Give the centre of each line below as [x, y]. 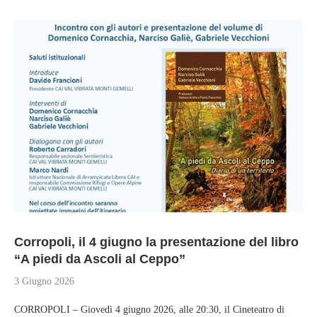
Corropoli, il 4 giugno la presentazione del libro [156, 242]
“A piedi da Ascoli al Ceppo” [100, 259]
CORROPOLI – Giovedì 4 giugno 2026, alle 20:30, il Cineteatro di [149, 310]
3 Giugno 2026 [44, 281]
